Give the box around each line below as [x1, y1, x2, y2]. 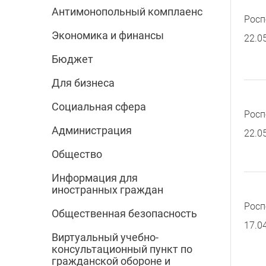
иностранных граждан [52, 183, 163, 197]
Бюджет [52, 53, 93, 66]
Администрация [52, 124, 132, 137]
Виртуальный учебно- [52, 231, 159, 244]
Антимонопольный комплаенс [52, 5, 202, 18]
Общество [52, 148, 102, 161]
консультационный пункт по [52, 243, 192, 256]
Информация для [52, 172, 138, 185]
